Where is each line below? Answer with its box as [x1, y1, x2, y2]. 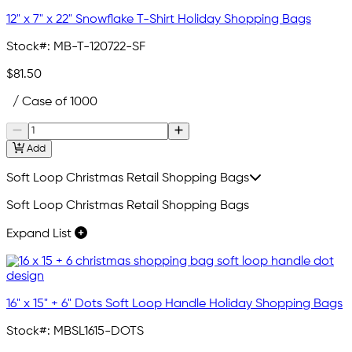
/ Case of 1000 [6, 95, 97, 108]
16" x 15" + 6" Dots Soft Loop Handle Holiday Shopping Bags [6, 298, 343, 311]
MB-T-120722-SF [53, 40, 145, 53]
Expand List [6, 228, 75, 241]
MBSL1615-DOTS [53, 325, 144, 339]
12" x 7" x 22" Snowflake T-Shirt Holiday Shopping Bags [6, 13, 311, 26]
